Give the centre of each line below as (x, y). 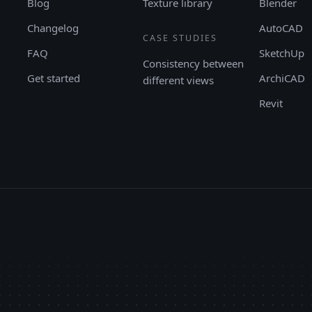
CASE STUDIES (180, 38)
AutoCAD (281, 28)
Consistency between (194, 63)
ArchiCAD (282, 78)
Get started (53, 78)
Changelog (53, 28)
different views (179, 80)
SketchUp (281, 53)
